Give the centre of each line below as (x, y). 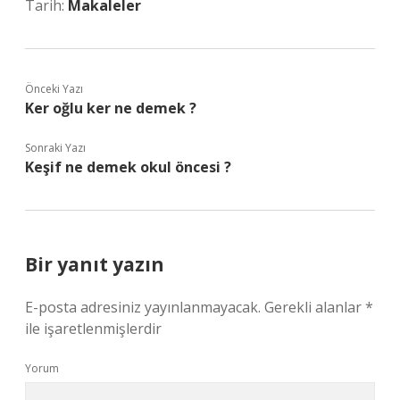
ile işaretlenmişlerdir (93, 329)
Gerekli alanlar (315, 307)
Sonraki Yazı (55, 148)
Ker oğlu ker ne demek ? (111, 108)
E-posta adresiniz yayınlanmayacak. (143, 307)
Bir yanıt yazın (95, 264)
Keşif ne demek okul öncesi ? (128, 167)
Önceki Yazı (54, 89)
